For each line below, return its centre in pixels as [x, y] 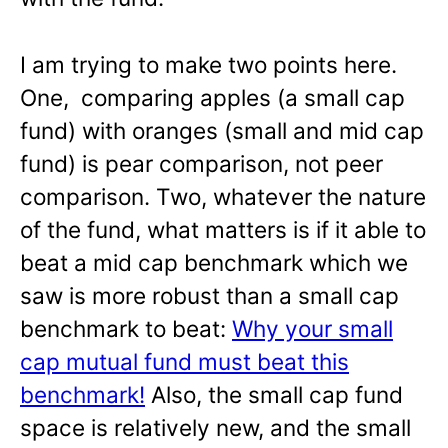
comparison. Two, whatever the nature [223, 197]
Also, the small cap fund [274, 395]
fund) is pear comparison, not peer [201, 164]
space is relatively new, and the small [215, 428]
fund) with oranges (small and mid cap [222, 131]
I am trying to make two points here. [208, 65]
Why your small [312, 329]
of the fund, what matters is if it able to [223, 230]
